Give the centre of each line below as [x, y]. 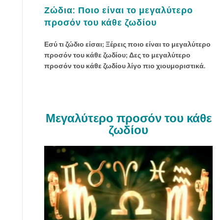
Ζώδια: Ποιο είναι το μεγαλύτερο [119, 10]
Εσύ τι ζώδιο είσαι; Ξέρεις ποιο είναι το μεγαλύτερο [127, 44]
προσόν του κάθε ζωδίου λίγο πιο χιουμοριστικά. [125, 66]
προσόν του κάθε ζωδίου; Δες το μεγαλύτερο [117, 55]
